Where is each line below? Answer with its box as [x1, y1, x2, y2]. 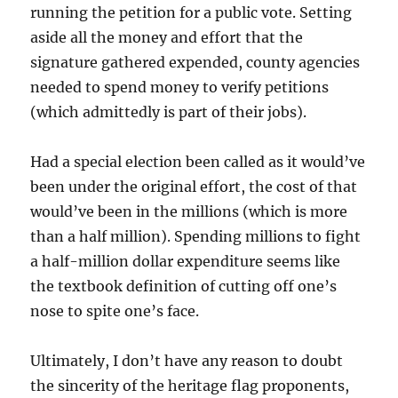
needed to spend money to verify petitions [30, 78, 330, 97]
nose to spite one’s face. [30, 302, 200, 321]
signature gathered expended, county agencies [30, 53, 361, 72]
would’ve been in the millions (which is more [30, 203, 348, 221]
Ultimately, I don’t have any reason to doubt [30, 352, 344, 370]
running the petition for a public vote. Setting [30, 4, 353, 22]
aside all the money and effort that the [30, 28, 304, 47]
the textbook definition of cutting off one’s [30, 277, 338, 296]
